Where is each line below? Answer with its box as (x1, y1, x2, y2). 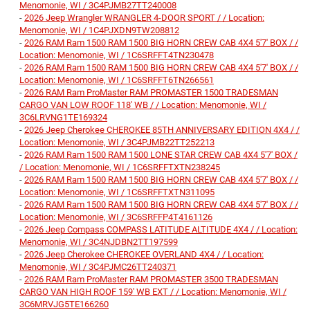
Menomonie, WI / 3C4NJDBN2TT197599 (19, 237, 178, 248)
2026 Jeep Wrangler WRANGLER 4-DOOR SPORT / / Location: (24, 12, 264, 24)
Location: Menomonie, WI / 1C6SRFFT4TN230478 (19, 50, 214, 61)
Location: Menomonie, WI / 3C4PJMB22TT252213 (19, 137, 215, 148)
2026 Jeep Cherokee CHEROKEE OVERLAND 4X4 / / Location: (24, 249, 264, 260)
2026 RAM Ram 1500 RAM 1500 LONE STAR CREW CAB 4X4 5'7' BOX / (24, 149, 298, 161)
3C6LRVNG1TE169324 (19, 112, 107, 123)
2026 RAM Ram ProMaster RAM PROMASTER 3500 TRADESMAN (24, 274, 278, 285)
